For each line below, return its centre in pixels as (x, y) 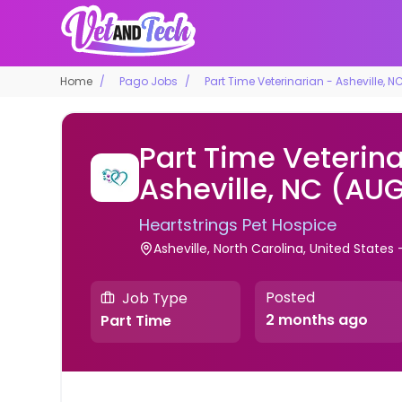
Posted (290, 298)
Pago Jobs (149, 81)
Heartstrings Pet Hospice (238, 224)
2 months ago (316, 320)
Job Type (155, 298)
